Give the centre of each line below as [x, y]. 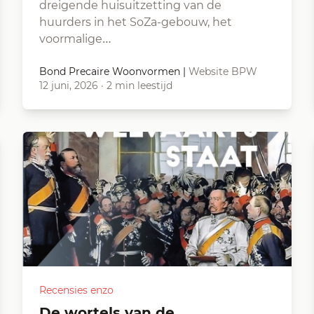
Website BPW [223, 71]
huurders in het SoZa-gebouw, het [136, 22]
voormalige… [75, 39]
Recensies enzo [76, 290]
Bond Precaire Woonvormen [110, 71]
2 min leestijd [139, 86]
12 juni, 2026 [69, 86]
